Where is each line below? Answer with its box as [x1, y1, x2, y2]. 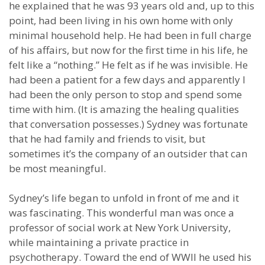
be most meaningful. [9, 161, 106, 175]
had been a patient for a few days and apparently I [9, 73, 245, 86]
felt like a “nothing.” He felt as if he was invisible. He [9, 58, 248, 72]
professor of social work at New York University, [9, 221, 231, 234]
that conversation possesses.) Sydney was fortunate [9, 117, 248, 131]
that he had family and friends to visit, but [9, 132, 205, 146]
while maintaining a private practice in [9, 235, 189, 249]
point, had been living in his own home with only [9, 14, 233, 27]
